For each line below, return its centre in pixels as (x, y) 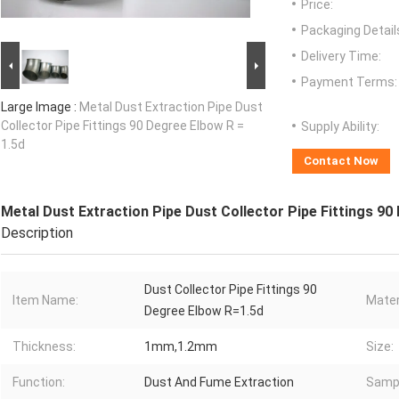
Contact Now (341, 161)
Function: (39, 383)
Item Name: (45, 301)
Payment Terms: (349, 82)
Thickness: (44, 347)
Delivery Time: (341, 57)
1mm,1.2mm (181, 347)
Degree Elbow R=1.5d (204, 311)
